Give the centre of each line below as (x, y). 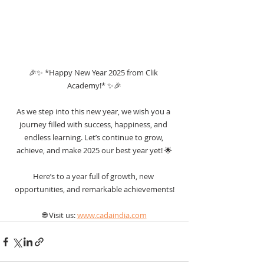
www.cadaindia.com (112, 215)
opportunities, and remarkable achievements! (94, 189)
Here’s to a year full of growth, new (94, 176)
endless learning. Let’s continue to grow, (94, 137)
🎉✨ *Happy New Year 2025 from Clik (94, 72)
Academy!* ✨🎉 (94, 85)
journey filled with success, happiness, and (94, 124)
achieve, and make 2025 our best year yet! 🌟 (94, 150)
